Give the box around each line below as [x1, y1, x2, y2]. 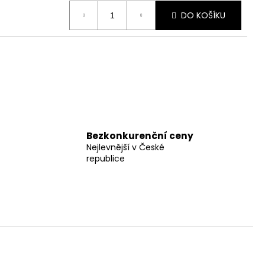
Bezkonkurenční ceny [86, 129, 193, 142]
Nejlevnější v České [86, 141, 164, 153]
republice [86, 152, 125, 164]
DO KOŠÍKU [181, 9, 225, 21]
